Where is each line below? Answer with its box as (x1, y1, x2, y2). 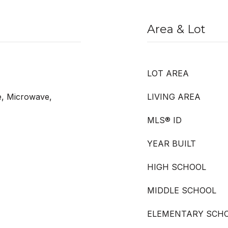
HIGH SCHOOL (147, 162, 206, 172)
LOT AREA (147, 68, 189, 78)
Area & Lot (147, 22, 206, 36)
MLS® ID (147, 115, 182, 125)
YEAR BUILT (147, 138, 196, 149)
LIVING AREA (147, 92, 201, 102)
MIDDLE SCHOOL (147, 185, 216, 195)
